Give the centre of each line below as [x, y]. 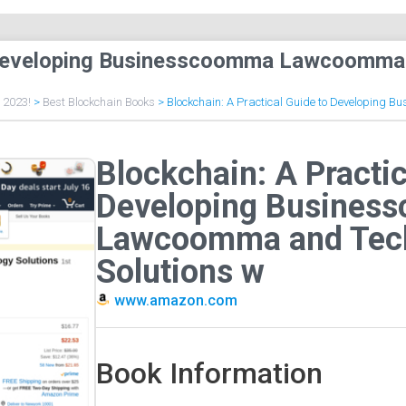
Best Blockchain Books [98, 102]
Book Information [209, 374]
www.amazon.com [176, 301]
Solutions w [180, 272]
